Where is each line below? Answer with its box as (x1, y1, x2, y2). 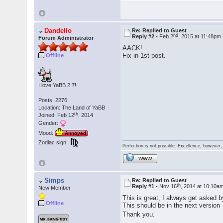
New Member (38, 185, 71, 191)
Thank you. (122, 211, 155, 219)
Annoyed (65, 130, 87, 136)
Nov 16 (159, 183, 177, 190)
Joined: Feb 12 (38, 112, 75, 118)
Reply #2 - (132, 33, 160, 40)
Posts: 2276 (38, 97, 68, 104)
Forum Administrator (38, 35, 94, 41)
